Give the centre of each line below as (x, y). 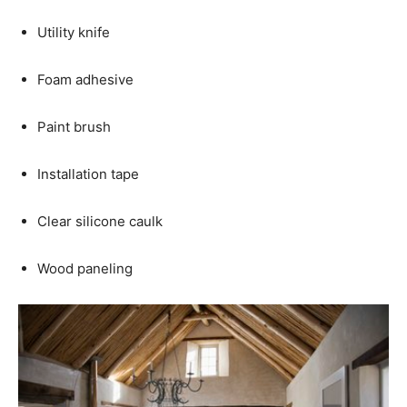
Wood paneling (85, 268)
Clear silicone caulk (100, 221)
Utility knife (74, 32)
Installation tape (88, 174)
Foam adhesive (85, 79)
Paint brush (74, 127)
